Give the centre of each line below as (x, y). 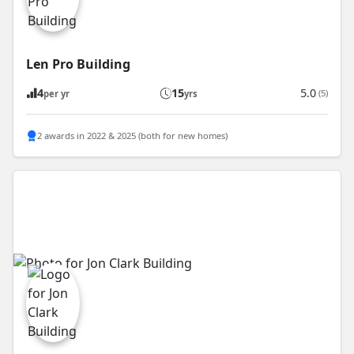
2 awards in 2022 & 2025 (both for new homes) (132, 135)
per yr (56, 94)
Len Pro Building (78, 64)
